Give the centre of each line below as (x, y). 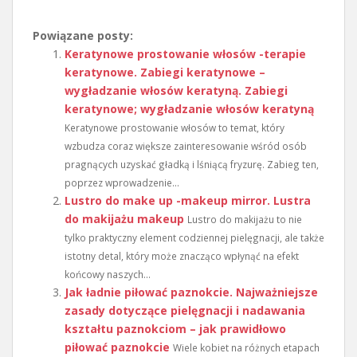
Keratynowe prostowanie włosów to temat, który (175, 128)
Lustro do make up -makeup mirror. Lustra (188, 201)
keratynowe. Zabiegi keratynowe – (165, 73)
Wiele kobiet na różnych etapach (246, 348)
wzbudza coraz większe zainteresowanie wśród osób (186, 146)
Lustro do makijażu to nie (245, 220)
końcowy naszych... (108, 275)
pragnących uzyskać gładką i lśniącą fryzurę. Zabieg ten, (192, 165)
